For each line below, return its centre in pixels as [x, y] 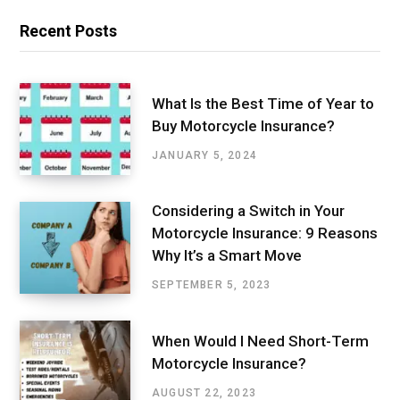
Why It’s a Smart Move [227, 256]
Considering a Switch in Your [248, 211]
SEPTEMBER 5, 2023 [212, 285]
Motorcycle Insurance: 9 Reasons [265, 233]
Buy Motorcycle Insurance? [243, 125]
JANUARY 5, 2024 [204, 155]
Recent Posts [68, 30]
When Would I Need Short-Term [260, 341]
